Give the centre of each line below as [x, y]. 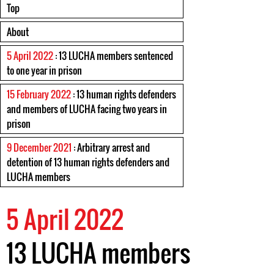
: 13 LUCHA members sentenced [113, 56]
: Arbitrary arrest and [111, 147]
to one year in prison [44, 70]
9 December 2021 [39, 147]
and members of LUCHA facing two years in [87, 109]
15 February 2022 [39, 94]
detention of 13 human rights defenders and [88, 162]
